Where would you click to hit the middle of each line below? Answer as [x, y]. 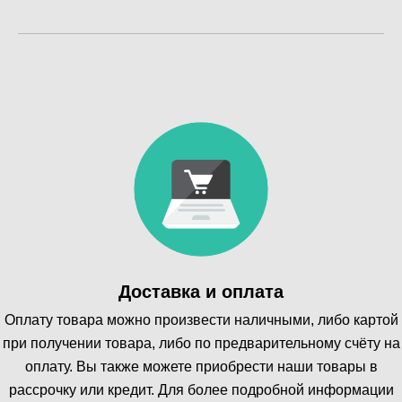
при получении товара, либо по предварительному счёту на [201, 343]
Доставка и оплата [201, 291]
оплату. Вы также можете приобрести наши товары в [201, 366]
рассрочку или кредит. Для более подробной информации [201, 389]
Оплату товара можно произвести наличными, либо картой [201, 319]
